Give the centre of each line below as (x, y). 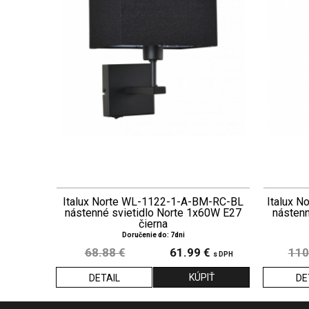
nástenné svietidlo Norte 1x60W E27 (153, 213)
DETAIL (104, 278)
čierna (153, 224)
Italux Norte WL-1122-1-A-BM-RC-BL (153, 202)
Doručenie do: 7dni (153, 235)
